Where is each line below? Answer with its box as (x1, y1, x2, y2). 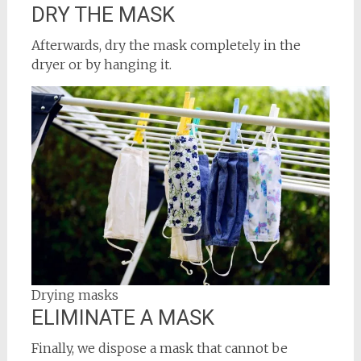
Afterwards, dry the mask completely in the (31, 36, 301, 53)
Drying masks (31, 286, 118, 303)
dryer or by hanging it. (31, 56, 172, 73)
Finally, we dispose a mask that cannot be (31, 339, 288, 356)
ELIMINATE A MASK (31, 305, 214, 330)
